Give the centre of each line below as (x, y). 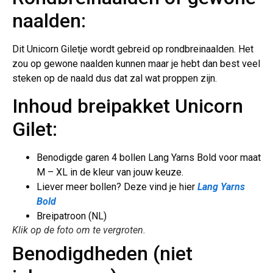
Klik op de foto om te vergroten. (79, 230)
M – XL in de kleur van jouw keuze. (110, 172)
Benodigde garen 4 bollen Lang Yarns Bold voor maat (149, 158)
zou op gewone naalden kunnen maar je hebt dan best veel (136, 63)
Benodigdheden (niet (102, 254)
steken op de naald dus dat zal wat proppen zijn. (115, 78)
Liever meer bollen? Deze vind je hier (117, 187)
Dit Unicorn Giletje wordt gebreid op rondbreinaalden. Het (133, 49)
